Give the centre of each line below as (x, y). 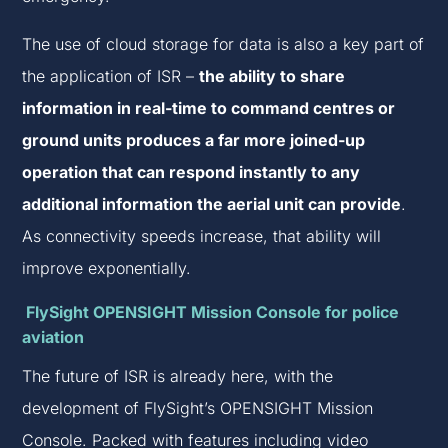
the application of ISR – (111, 76)
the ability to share (272, 76)
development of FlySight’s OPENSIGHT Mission (198, 408)
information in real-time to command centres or (209, 108)
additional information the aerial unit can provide (212, 204)
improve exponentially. (107, 268)
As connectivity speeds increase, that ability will (202, 236)
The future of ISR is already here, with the (178, 376)
